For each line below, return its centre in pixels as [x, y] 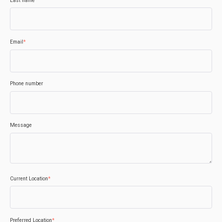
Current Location [29, 178]
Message [21, 125]
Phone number [27, 84]
